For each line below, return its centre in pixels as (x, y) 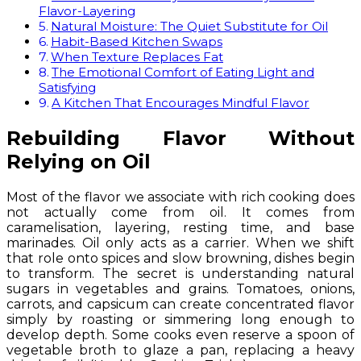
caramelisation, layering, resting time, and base (180, 227)
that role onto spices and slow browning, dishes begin (180, 258)
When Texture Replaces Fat (137, 56)
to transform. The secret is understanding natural (180, 273)
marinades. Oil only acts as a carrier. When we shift (180, 243)
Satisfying (67, 87)
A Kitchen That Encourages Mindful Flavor (181, 102)
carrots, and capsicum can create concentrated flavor (180, 304)
